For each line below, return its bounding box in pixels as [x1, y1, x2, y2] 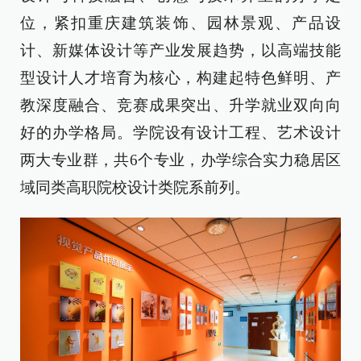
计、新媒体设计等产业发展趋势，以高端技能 [20, 42, 341, 59]
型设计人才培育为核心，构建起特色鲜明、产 [20, 69, 341, 86]
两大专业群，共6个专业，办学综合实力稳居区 [20, 151, 341, 168]
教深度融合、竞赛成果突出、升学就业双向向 [20, 97, 341, 114]
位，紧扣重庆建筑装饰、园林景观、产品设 [20, 15, 341, 31]
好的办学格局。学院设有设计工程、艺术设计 [20, 124, 341, 141]
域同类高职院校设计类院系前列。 [20, 179, 250, 196]
